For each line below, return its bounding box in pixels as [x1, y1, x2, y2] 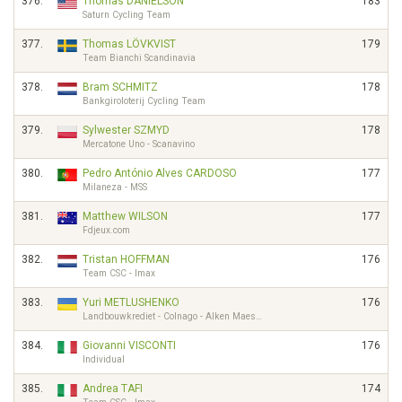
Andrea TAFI [83, 382, 143, 395]
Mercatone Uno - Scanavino [83, 139, 195, 149]
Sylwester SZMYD [83, 124, 170, 136]
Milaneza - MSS [83, 182, 147, 192]
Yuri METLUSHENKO [83, 296, 179, 309]
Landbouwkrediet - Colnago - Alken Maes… [83, 311, 262, 321]
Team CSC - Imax [83, 268, 155, 278]
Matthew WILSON [83, 210, 168, 223]
